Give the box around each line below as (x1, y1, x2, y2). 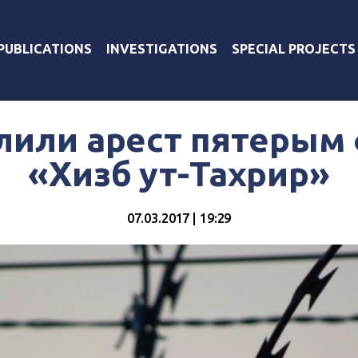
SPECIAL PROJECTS (232, 41, 356, 56)
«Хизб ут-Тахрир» (28, 154, 330, 193)
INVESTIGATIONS (106, 41, 217, 56)
